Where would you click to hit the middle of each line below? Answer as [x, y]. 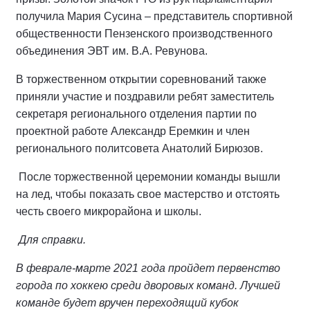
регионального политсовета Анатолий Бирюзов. [139, 149]
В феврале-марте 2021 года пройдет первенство [148, 268]
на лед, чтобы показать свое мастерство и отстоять [148, 194]
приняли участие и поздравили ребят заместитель [145, 97]
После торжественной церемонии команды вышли [149, 177]
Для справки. [52, 240]
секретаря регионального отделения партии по [136, 114]
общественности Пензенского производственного [144, 34]
